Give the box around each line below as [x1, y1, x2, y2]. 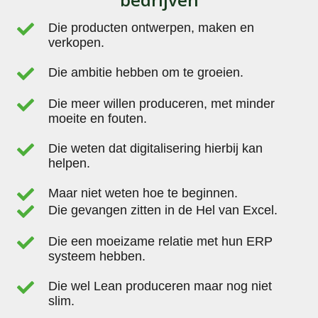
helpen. [48, 156, 90, 171]
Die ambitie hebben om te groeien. [48, 65, 243, 80]
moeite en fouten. [48, 111, 147, 126]
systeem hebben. [48, 249, 146, 264]
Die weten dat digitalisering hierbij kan [48, 141, 263, 156]
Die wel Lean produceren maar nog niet [48, 279, 272, 294]
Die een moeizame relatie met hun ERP [48, 234, 273, 249]
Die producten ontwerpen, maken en [48, 21, 254, 35]
